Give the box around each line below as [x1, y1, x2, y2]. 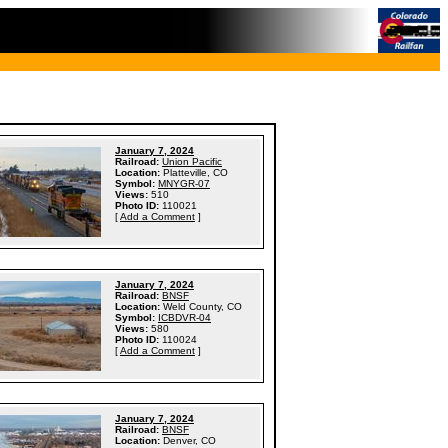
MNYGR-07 [158, 178, 210, 189]
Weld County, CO [163, 301, 242, 312]
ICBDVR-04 [158, 312, 211, 323]
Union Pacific [162, 156, 222, 167]
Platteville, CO [163, 167, 228, 178]
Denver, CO [163, 435, 216, 446]
